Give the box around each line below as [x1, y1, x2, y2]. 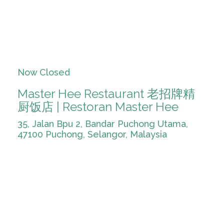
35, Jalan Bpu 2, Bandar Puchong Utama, [17, 118, 188, 129]
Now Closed [17, 67, 70, 77]
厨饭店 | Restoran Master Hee [17, 99, 178, 114]
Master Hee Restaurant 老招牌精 [17, 86, 195, 101]
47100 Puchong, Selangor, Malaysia [17, 129, 167, 139]
